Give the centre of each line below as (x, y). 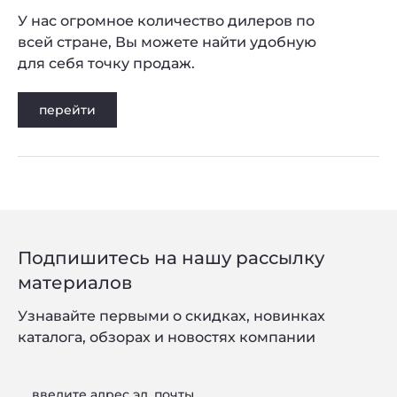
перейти (67, 109)
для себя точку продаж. (106, 63)
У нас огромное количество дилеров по (166, 20)
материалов (75, 282)
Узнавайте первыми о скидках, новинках (171, 315)
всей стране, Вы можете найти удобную (167, 42)
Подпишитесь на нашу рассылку (171, 257)
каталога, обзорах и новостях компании (167, 337)
